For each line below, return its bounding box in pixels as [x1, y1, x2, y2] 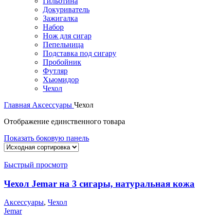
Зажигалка [43, 14, 78, 22]
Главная [4, 100, 32, 109]
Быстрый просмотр [4, 160, 68, 169]
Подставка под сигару [43, 49, 116, 57]
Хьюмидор [43, 75, 79, 84]
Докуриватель [43, 5, 90, 14]
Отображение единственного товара [4, 117, 125, 126]
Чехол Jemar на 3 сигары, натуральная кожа [4, 178, 195, 189]
